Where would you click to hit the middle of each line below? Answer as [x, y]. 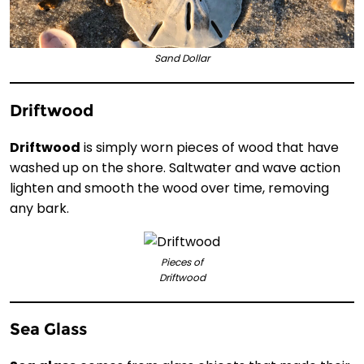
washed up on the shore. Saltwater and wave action [175, 167]
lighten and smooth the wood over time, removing [169, 188]
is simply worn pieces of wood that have [210, 147]
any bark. [39, 208]
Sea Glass [48, 329]
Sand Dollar [182, 58]
